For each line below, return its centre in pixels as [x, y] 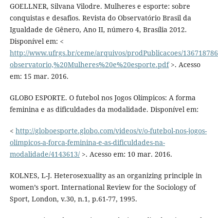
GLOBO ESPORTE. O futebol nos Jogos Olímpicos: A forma [102, 98]
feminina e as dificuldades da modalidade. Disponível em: [104, 109]
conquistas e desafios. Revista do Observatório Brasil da [100, 18]
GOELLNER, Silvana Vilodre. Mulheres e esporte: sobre [100, 6]
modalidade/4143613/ [45, 154]
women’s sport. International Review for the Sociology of [102, 187]
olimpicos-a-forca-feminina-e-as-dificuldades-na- [87, 143]
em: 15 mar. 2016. [39, 76]
